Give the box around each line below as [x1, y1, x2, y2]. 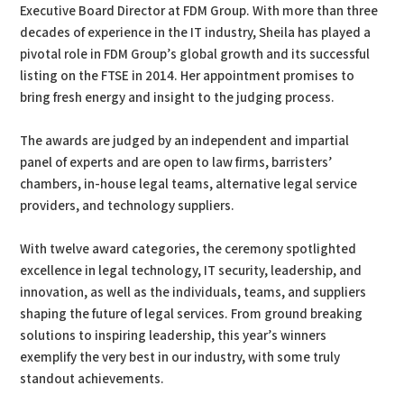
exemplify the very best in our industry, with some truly [20, 349, 341, 367]
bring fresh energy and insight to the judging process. [20, 89, 335, 107]
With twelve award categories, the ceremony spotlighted [20, 241, 357, 259]
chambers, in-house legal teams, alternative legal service [20, 176, 358, 194]
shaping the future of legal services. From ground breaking [20, 306, 363, 324]
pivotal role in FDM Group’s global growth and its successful [20, 46, 371, 64]
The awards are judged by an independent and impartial [20, 133, 350, 151]
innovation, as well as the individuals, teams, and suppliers [20, 284, 367, 302]
